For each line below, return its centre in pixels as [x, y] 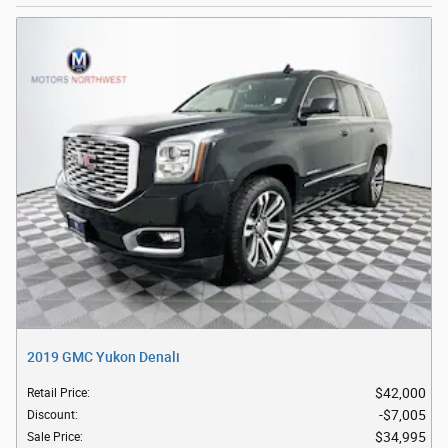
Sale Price [53, 436]
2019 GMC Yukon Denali [103, 356]
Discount [51, 414]
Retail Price [57, 392]
